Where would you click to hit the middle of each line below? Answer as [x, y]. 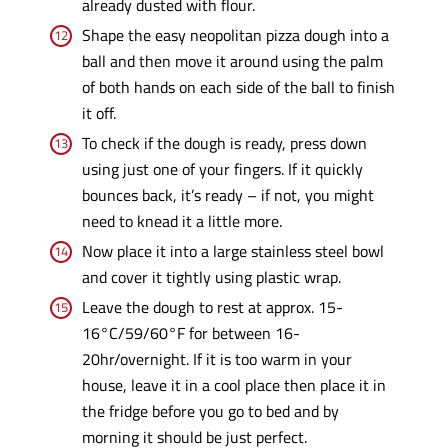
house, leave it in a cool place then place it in [233, 385]
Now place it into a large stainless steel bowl [232, 251]
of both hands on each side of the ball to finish [238, 87]
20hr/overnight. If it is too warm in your [216, 359]
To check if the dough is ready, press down [224, 143]
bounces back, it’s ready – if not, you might [227, 195]
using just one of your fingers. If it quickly [222, 169]
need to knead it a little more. [181, 221]
